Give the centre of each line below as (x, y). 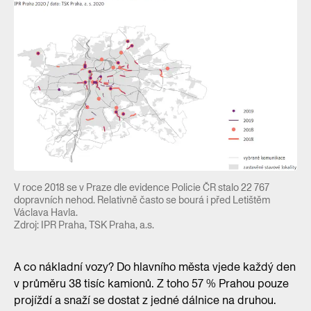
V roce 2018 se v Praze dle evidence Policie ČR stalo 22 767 (142, 188)
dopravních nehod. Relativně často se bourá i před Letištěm (142, 200)
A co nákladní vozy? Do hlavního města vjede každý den (155, 267)
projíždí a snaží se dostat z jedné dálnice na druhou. (145, 301)
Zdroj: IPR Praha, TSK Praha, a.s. (84, 225)
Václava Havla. (46, 213)
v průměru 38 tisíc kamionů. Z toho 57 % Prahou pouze (151, 284)
